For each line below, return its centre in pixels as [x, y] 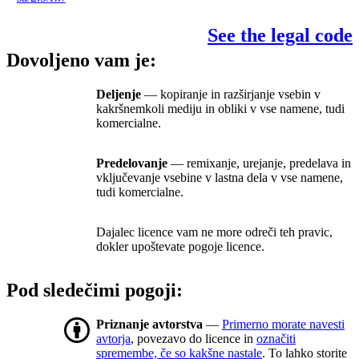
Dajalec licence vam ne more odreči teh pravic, [214, 232]
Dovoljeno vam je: [81, 61]
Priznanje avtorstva [149, 325]
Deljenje [119, 95]
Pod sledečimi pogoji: [95, 290]
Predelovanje [132, 163]
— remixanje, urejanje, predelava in [259, 163]
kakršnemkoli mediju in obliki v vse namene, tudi [220, 109]
